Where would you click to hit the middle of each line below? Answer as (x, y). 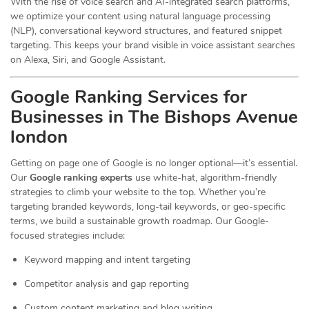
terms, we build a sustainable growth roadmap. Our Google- (140, 221)
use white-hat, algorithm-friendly (205, 178)
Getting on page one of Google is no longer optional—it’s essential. (154, 163)
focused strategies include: (68, 236)
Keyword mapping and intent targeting (107, 260)
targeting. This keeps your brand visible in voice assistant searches (153, 45)
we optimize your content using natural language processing (140, 16)
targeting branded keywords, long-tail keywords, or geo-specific (148, 207)
